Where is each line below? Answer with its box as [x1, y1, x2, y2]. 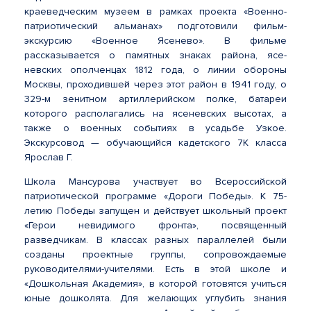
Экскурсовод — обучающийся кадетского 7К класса [24, 137, 287, 149]
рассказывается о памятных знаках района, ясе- [24, 49, 287, 61]
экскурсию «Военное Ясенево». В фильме [24, 35, 287, 47]
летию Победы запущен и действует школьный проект [24, 205, 287, 217]
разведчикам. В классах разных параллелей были [24, 234, 287, 246]
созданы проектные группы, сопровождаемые [24, 249, 287, 260]
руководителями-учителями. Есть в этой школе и [24, 263, 287, 275]
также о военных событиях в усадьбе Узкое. [24, 122, 287, 134]
